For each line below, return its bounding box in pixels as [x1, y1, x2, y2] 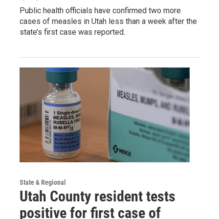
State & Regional [20, 178, 66, 186]
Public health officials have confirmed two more [20, 5, 181, 15]
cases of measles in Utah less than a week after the [20, 16, 197, 26]
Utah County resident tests [20, 187, 175, 205]
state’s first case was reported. [20, 27, 125, 37]
